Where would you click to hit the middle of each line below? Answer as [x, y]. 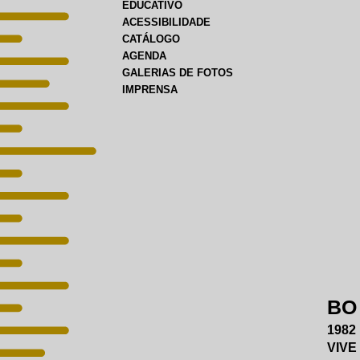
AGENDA [144, 56]
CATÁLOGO [151, 39]
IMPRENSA [150, 90]
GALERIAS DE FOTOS [178, 73]
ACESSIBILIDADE [166, 22]
